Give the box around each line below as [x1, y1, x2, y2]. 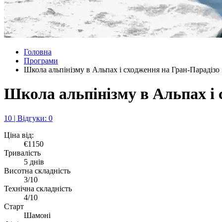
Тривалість [4, 148, 41, 157]
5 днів [24, 157, 44, 166]
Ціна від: [4, 130, 34, 139]
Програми [24, 56, 58, 65]
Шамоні [24, 211, 51, 220]
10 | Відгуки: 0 [4, 113, 53, 122]
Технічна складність [4, 184, 72, 193]
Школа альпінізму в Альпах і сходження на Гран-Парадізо [24, 65, 220, 74]
